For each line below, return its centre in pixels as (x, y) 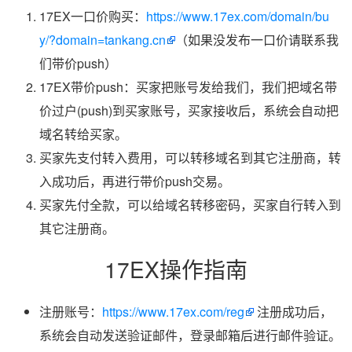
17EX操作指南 (176, 269)
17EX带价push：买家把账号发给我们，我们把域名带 (188, 87)
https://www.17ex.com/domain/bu (238, 16)
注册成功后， (293, 312)
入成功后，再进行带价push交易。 (135, 181)
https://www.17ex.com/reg (173, 312)
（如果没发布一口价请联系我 (257, 40)
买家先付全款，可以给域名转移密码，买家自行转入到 (190, 205)
